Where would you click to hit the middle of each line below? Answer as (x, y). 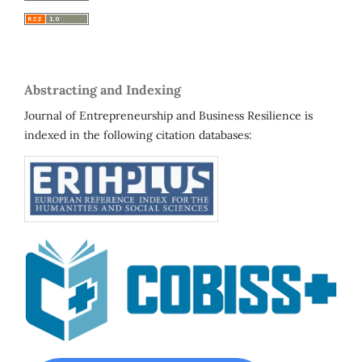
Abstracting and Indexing (103, 89)
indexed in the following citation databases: (138, 135)
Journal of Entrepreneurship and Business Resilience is (168, 115)
